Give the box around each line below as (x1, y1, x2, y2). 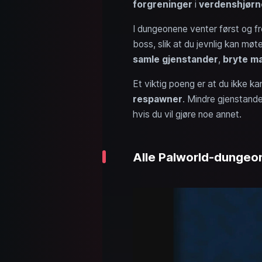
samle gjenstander (132, 53, 218, 65)
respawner (132, 93, 182, 105)
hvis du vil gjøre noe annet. (132, 108, 242, 120)
